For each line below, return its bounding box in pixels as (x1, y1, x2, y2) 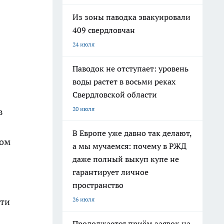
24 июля (72, 40, 94, 48)
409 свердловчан (72, 25, 135, 35)
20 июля (72, 105, 94, 112)
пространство (72, 180, 123, 190)
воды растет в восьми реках (72, 76, 175, 86)
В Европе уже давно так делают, (72, 128, 192, 138)
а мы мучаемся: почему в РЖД (72, 141, 186, 151)
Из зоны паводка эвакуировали (72, 12, 190, 22)
